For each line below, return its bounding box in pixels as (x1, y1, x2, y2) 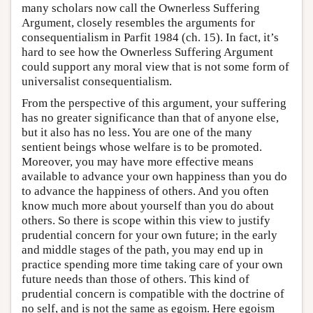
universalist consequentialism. (22, 75, 172, 89)
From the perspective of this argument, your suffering (22, 96, 286, 110)
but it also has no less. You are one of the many (22, 126, 252, 140)
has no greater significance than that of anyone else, (22, 111, 279, 125)
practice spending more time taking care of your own (22, 258, 283, 272)
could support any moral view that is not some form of (22, 60, 289, 74)
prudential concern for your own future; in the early (22, 228, 277, 242)
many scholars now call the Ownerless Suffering (22, 1, 260, 15)
